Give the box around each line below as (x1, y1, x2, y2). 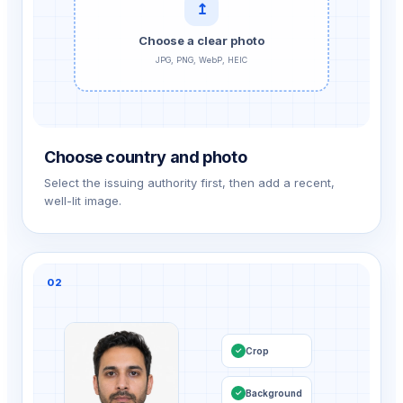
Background (245, 387, 302, 399)
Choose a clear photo (139, 33, 264, 49)
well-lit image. (44, 193, 121, 208)
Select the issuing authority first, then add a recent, (44, 175, 335, 190)
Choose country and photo (44, 147, 247, 166)
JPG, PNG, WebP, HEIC (156, 55, 247, 66)
